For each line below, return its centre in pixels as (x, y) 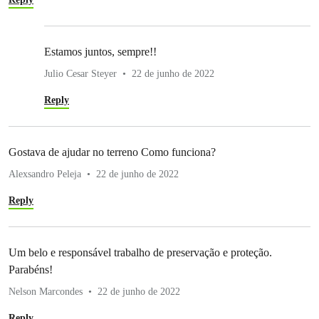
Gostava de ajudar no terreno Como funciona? (112, 152)
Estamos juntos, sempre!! (100, 52)
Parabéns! (31, 270)
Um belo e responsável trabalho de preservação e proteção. (140, 253)
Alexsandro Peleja (45, 174)
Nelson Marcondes (46, 292)
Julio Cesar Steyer (80, 74)
